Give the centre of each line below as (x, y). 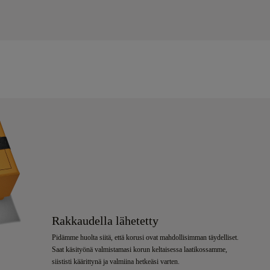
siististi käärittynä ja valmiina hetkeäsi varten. (115, 262)
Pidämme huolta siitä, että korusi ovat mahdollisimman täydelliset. (145, 238)
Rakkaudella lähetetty (105, 221)
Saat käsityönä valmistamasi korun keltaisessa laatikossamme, (139, 250)
